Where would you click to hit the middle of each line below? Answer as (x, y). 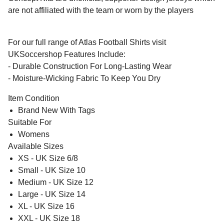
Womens (34, 134)
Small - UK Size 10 (52, 170)
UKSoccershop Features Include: (67, 54)
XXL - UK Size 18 (49, 218)
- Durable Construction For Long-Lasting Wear (90, 66)
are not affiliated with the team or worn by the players (101, 10)
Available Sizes (36, 146)
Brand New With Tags (56, 110)
